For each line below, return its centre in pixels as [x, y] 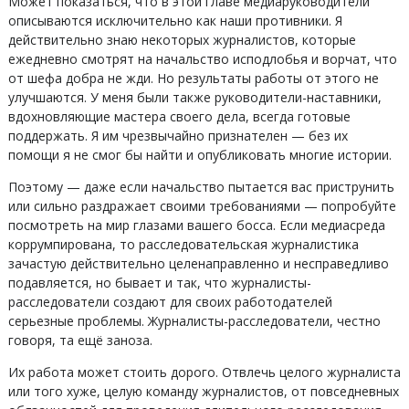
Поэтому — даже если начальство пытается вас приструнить [201, 187]
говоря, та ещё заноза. [80, 340]
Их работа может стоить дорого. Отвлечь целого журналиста [204, 372]
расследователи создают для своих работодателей [170, 302]
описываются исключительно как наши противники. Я [175, 21]
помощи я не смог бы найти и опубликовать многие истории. [199, 155]
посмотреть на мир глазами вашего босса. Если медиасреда [196, 225]
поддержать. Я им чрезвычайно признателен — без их [178, 136]
